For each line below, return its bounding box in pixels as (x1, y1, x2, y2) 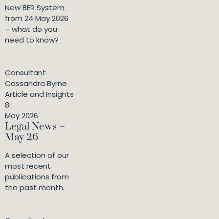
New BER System (5, 2, 65, 13)
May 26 (5, 131, 38, 144)
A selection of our (5, 150, 69, 161)
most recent (5, 161, 51, 172)
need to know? (5, 35, 59, 45)
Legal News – (5, 120, 65, 133)
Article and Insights (5, 89, 74, 100)
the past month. (5, 182, 65, 193)
